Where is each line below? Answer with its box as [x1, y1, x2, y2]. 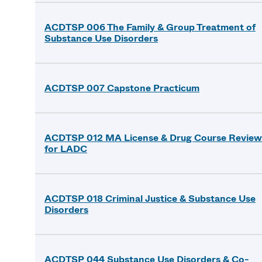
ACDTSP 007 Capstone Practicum [44, 81, 199, 95]
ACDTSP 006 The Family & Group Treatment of [44, 20, 256, 35]
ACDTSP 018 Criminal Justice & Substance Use [44, 192, 256, 206]
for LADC [44, 142, 87, 156]
